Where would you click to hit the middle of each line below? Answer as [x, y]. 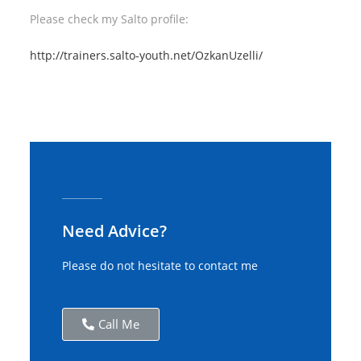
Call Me [119, 324]
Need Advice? [115, 231]
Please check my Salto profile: [110, 19]
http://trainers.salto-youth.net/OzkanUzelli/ [147, 55]
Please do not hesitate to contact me [160, 266]
